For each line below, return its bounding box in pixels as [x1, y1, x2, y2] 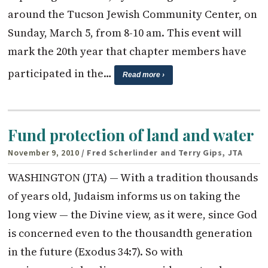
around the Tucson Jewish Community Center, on [8, 6, 258, 22]
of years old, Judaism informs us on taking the [8, 188, 241, 203]
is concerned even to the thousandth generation [8, 225, 253, 240]
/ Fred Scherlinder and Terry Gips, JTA [81, 147, 243, 159]
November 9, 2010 [8, 147, 80, 159]
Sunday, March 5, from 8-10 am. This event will [8, 25, 242, 40]
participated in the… [8, 65, 115, 81]
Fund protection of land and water [8, 124, 254, 146]
